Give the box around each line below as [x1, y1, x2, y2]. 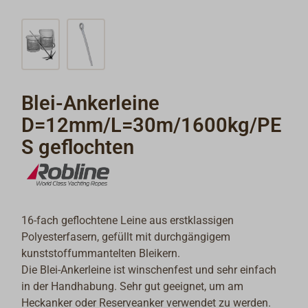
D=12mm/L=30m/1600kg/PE [21, 113, 282, 137]
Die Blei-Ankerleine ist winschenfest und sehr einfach [21, 263, 277, 277]
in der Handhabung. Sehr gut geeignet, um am [21, 280, 244, 294]
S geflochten [21, 135, 135, 159]
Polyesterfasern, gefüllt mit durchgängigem [21, 230, 231, 244]
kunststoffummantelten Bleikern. [21, 247, 181, 261]
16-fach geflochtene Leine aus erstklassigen [21, 214, 234, 228]
